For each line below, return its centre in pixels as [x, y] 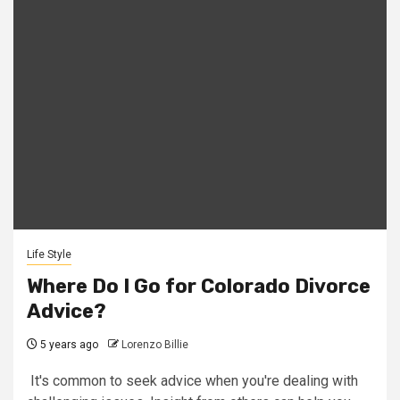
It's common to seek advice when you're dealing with [192, 381]
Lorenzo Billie [155, 345]
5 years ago [68, 345]
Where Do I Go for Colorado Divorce [199, 286]
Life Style [49, 254]
